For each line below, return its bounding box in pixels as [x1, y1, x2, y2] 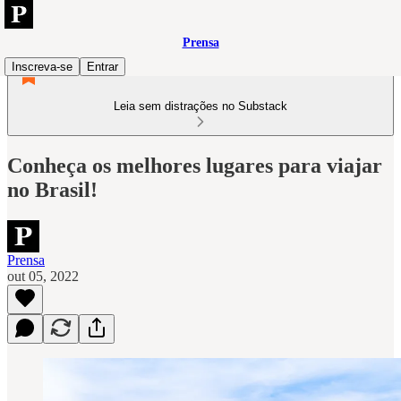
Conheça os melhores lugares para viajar [7, 153, 382, 177]
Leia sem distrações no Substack [114, 99, 287, 113]
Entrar [87, 60, 118, 73]
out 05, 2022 [7, 268, 79, 284]
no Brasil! [7, 177, 98, 201]
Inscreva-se [12, 60, 73, 73]
